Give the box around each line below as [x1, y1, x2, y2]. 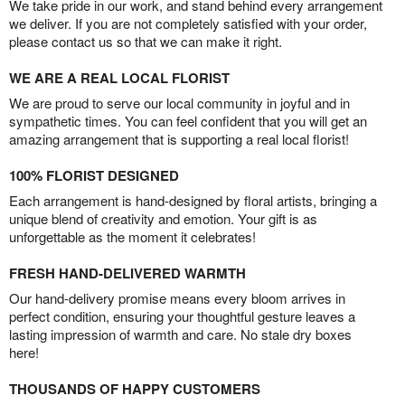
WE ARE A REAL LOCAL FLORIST [9, 68, 230, 88]
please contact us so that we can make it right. [9, 32, 282, 51]
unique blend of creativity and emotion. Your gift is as [9, 209, 317, 228]
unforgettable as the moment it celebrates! [9, 227, 256, 246]
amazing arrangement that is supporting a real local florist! [9, 129, 349, 148]
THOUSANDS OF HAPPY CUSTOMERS [9, 379, 260, 399]
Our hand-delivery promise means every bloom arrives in [9, 288, 345, 307]
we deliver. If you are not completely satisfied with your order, [9, 14, 367, 33]
